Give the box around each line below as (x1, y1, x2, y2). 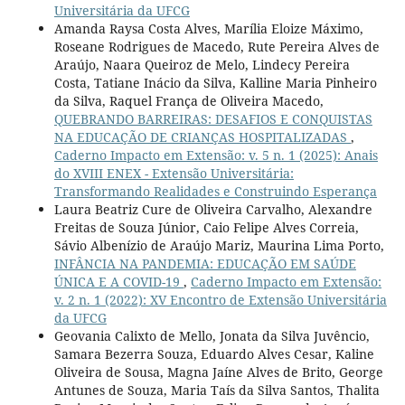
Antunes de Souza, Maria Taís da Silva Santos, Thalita (53, 381, 380, 399)
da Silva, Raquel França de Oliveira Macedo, (53, 91, 324, 109)
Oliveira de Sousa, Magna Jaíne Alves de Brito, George (53, 363, 383, 381)
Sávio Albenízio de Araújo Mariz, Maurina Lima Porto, (53, 236, 384, 254)
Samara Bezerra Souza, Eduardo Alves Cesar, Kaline (53, 344, 374, 363)
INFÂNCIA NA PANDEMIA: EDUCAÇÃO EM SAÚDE (53, 254, 356, 272)
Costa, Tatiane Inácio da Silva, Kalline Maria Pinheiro (53, 73, 377, 91)
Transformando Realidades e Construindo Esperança (53, 182, 377, 200)
